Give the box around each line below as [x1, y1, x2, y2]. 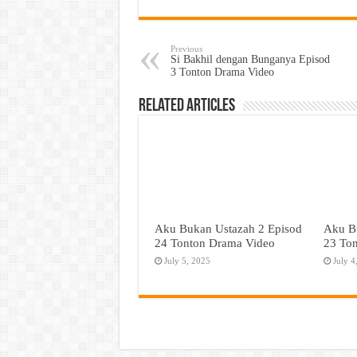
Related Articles [138, 97, 235, 116]
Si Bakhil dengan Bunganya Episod [170, 53, 330, 65]
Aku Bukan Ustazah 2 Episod [154, 222, 302, 236]
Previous [170, 44, 202, 53]
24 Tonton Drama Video [154, 236, 275, 250]
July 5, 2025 [163, 256, 210, 266]
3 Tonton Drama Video [170, 66, 274, 78]
